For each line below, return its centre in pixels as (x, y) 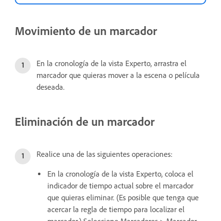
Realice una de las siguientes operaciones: (105, 154)
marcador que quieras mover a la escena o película (118, 75)
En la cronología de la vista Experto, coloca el (120, 174)
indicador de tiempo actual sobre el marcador (120, 186)
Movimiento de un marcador (86, 31)
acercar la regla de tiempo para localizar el (116, 210)
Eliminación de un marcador (85, 122)
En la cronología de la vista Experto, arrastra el (111, 64)
